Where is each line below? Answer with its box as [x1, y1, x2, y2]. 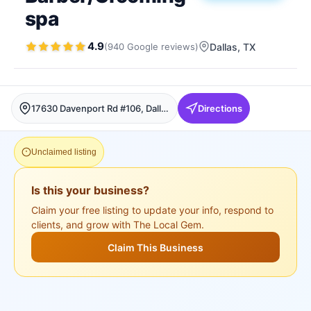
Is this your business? [31, 183, 149, 197]
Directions [198, 102, 242, 114]
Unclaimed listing [31, 147, 96, 157]
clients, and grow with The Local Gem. [31, 219, 204, 230]
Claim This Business [108, 241, 203, 253]
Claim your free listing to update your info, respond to [31, 204, 274, 216]
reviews [161, 40, 195, 52]
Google [124, 40, 161, 52]
